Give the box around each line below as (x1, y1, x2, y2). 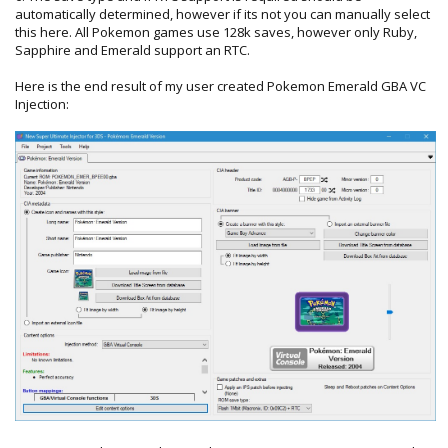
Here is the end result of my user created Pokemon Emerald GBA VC (15, 76, 426, 95)
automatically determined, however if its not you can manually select (15, 4, 430, 23)
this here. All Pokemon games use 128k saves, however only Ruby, (15, 22, 417, 41)
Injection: (15, 94, 69, 113)
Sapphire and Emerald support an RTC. (15, 40, 250, 59)
